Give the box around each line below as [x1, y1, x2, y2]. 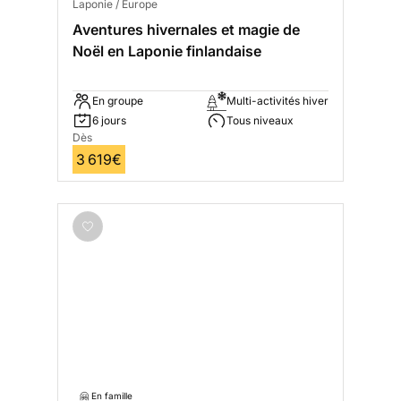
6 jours [92, 114, 126, 128]
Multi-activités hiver [226, 94, 328, 108]
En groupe [92, 94, 143, 108]
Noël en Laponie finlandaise [73, 42, 261, 61]
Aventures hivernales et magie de [73, 21, 300, 39]
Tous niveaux [226, 114, 294, 128]
